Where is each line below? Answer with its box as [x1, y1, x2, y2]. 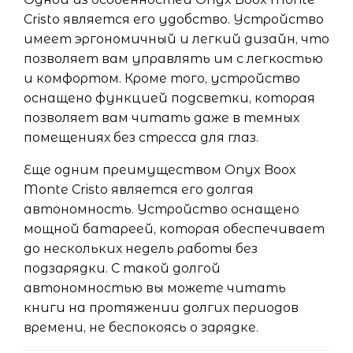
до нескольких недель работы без [24, 241, 258, 256]
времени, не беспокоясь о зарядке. [24, 320, 258, 335]
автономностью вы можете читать [24, 281, 286, 295]
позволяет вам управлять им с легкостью [24, 51, 323, 66]
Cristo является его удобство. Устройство [24, 12, 324, 27]
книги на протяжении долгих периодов [24, 300, 299, 315]
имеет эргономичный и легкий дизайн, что [24, 32, 329, 46]
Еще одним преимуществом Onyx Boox [24, 162, 296, 177]
